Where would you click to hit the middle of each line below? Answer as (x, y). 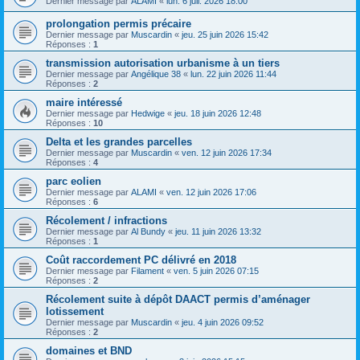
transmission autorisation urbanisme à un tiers (163, 63)
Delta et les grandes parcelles (119, 142)
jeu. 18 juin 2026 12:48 (218, 113)
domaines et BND (89, 351)
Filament (147, 271)
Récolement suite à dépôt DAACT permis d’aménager (178, 299)
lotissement (75, 311)
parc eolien (74, 181)
